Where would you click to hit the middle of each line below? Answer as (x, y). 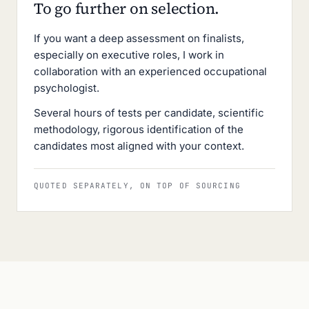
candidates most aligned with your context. (139, 146)
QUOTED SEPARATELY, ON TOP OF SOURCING (137, 186)
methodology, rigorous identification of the (139, 129)
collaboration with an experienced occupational (150, 71)
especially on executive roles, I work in (129, 55)
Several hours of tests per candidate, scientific (149, 113)
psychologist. (67, 88)
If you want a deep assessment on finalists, (139, 38)
